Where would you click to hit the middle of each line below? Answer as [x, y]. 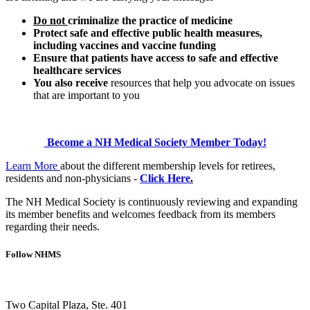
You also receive [72, 83]
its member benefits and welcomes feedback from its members [140, 215]
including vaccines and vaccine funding [125, 46]
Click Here [165, 179]
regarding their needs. [54, 227]
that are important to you [86, 95]
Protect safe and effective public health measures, [148, 33]
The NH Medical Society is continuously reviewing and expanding [152, 202]
